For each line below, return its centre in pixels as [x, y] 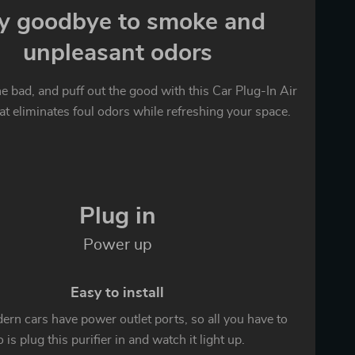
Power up [117, 245]
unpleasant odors [117, 53]
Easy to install [118, 294]
